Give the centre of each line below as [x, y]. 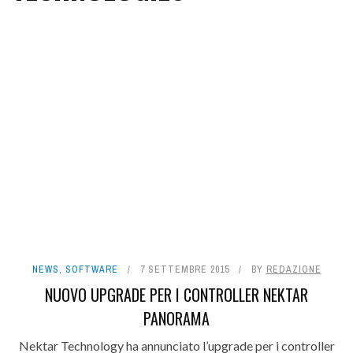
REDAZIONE [294, 270]
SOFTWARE [91, 270]
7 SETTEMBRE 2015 [184, 270]
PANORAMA [176, 319]
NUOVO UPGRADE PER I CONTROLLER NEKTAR [176, 295]
